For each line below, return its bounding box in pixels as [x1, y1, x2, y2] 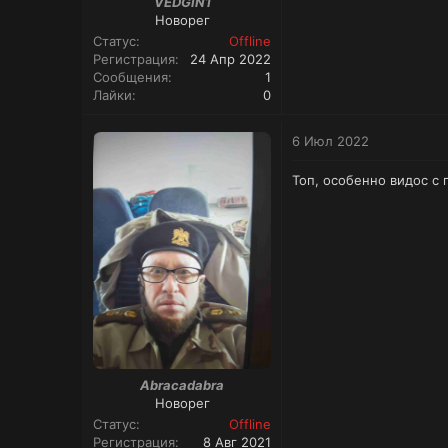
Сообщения [93, 69, 168, 85]
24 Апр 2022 [190, 51, 271, 67]
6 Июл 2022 [292, 133, 369, 149]
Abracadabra [140, 376, 224, 393]
